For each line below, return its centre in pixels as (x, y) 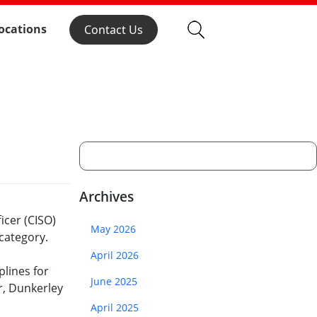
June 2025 (114, 281)
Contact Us (114, 30)
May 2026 (113, 229)
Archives (106, 196)
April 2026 (115, 255)
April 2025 (115, 307)
